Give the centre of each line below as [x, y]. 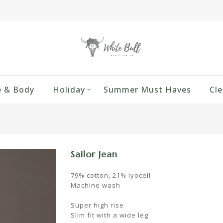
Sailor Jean [94, 154]
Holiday [69, 90]
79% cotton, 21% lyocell [111, 175]
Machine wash [95, 185]
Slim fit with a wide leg [109, 215]
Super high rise [97, 205]
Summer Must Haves [147, 90]
